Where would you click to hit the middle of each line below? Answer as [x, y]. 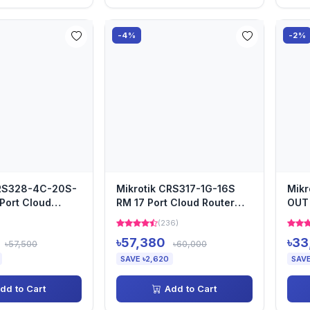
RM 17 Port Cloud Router [175, 202]
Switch [133, 216]
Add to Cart [190, 289]
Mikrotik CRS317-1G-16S [176, 189]
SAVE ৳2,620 [145, 259]
